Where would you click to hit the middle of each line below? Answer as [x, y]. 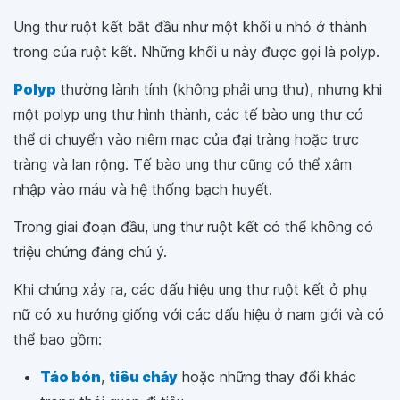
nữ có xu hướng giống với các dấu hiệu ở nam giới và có [199, 314]
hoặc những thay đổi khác [267, 377]
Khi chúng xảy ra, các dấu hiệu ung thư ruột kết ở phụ [190, 289]
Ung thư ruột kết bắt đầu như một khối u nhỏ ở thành [190, 27]
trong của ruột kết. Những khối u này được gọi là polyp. [196, 52]
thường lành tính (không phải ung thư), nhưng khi [219, 89]
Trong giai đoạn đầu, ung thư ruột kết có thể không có [193, 227]
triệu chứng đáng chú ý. [90, 252]
